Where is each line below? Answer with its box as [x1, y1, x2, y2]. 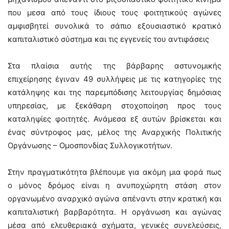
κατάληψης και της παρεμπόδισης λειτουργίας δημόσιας [8, 87, 221, 97]
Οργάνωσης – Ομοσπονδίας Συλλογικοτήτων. [8, 140, 172, 150]
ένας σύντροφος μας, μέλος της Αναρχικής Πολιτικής [8, 127, 221, 137]
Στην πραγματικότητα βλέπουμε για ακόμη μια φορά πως [8, 167, 221, 177]
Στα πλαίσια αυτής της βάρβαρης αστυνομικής [8, 60, 221, 71]
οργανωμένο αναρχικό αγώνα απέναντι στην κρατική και [8, 193, 221, 203]
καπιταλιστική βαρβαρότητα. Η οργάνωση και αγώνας [8, 207, 221, 217]
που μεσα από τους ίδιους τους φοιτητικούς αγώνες [8, 7, 221, 17]
